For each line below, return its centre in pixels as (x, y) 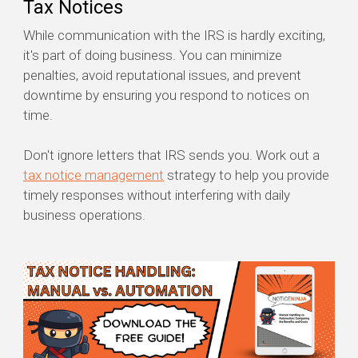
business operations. (84, 215)
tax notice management (93, 175)
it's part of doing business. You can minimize (153, 56)
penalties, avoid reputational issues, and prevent (162, 76)
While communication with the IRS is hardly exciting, (174, 36)
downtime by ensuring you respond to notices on (166, 95)
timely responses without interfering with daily (157, 195)
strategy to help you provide (247, 175)
